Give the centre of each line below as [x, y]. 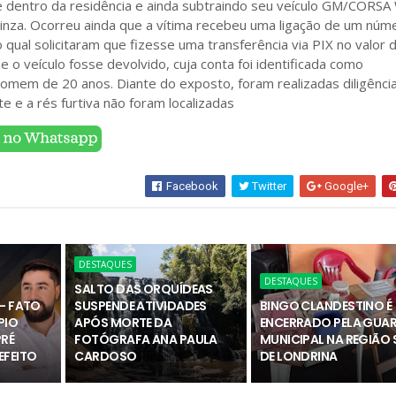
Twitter [268, 186]
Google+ [346, 186]
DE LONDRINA [298, 356]
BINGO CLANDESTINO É [326, 306]
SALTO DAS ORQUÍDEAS [144, 289]
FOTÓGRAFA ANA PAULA [146, 339]
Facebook [191, 186]
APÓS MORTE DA [123, 323]
